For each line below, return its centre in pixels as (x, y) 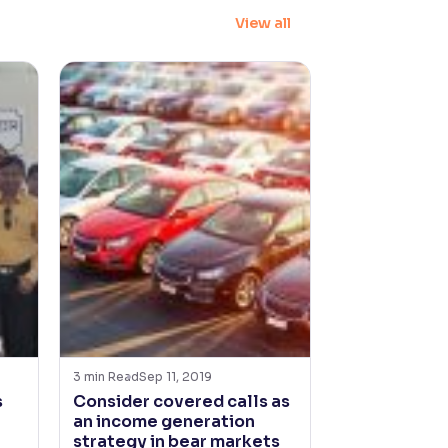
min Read (111, 376)
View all (263, 22)
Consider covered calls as (181, 401)
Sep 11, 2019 (175, 376)
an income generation (163, 421)
